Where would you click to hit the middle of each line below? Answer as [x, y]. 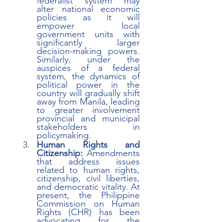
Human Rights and [88, 145]
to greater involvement [88, 110]
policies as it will [88, 17]
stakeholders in [88, 127]
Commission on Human [88, 204]
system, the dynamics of [88, 76]
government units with [88, 34]
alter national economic [88, 9]
